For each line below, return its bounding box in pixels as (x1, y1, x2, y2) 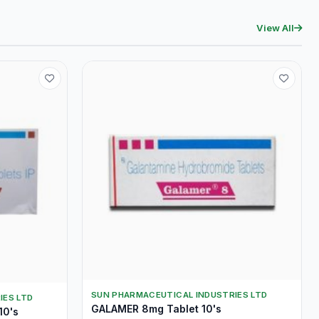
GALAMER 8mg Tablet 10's (91, 303, 221, 315)
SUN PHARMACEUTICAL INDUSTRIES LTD (91, 290, 268, 300)
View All (256, 22, 294, 33)
